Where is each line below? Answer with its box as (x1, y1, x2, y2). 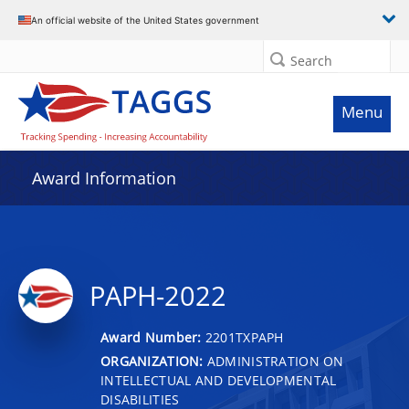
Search (290, 52, 332, 69)
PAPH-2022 (89, 278, 226, 314)
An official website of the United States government (31, 14, 259, 26)
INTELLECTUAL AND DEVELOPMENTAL (100, 371, 337, 389)
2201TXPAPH (204, 328, 284, 346)
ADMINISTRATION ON (203, 351, 344, 370)
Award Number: (100, 328, 205, 346)
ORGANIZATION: (100, 351, 204, 370)
